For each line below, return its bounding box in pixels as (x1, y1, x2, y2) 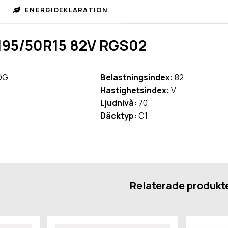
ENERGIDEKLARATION (22, 5, 108, 14)
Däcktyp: (100, 109, 137, 121)
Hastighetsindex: (100, 84, 170, 96)
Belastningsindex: (100, 71, 174, 83)
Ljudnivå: (100, 97, 137, 108)
